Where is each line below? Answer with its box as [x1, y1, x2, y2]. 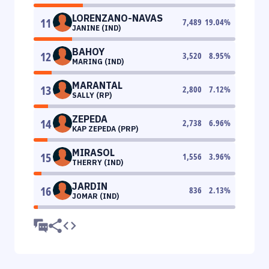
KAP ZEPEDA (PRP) [72, 124, 138, 133]
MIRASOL [72, 146, 115, 159]
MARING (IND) [72, 56, 124, 66]
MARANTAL [72, 79, 122, 91]
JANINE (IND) [72, 23, 121, 32]
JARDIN [72, 180, 107, 192]
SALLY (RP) [72, 90, 112, 100]
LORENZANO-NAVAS [72, 11, 163, 24]
